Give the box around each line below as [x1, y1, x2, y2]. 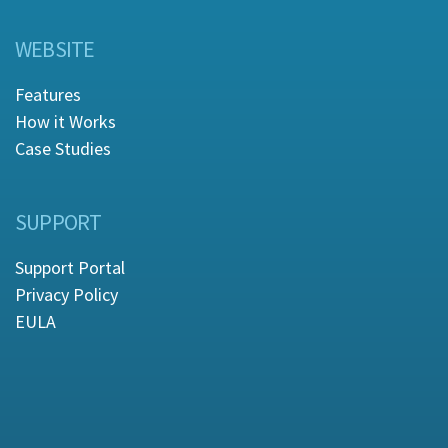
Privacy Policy [15, 283, 118, 307]
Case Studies [15, 137, 111, 161]
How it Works [15, 110, 116, 134]
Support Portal [15, 256, 125, 280]
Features [15, 83, 81, 107]
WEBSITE [15, 35, 95, 64]
